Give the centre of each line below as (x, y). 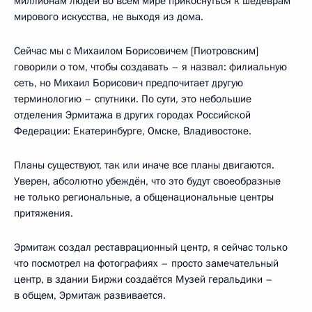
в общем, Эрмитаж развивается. (90, 295)
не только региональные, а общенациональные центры (144, 197)
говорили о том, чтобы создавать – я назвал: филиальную (150, 67)
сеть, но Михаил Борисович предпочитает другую (128, 83)
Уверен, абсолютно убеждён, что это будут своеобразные (147, 181)
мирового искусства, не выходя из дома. (109, 16)
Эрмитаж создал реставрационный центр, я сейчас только (151, 247)
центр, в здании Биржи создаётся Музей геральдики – (143, 279)
